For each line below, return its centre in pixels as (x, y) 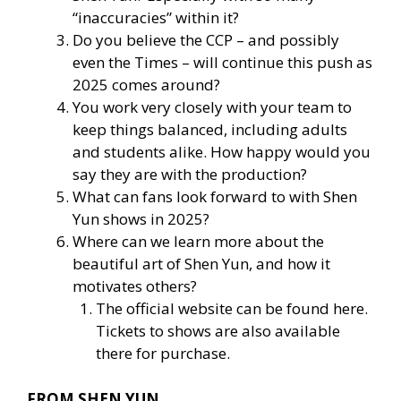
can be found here (300, 309)
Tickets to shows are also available (218, 331)
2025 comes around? (146, 85)
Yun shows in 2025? (141, 219)
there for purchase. (162, 354)
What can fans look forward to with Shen (215, 197)
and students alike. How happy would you (222, 152)
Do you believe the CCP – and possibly (206, 40)
